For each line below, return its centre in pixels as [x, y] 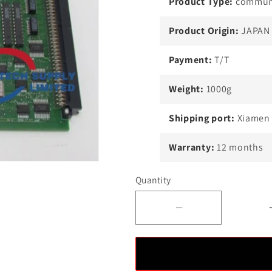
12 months [239, 148]
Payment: [190, 60]
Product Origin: [204, 31]
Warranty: [192, 148]
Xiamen [252, 118]
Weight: [186, 89]
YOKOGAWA [218, 262]
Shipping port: [202, 118]
